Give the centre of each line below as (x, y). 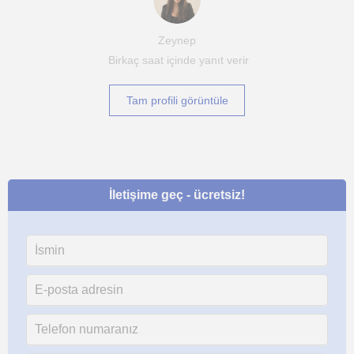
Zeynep (177, 40)
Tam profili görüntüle (177, 100)
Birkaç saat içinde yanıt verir (177, 60)
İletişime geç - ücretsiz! (177, 195)
